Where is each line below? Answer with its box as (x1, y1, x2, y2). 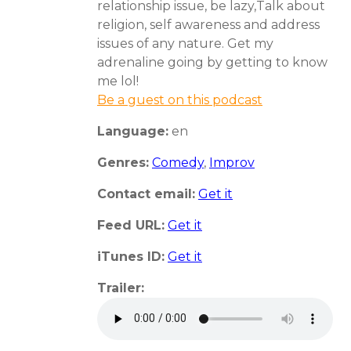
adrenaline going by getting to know (97, 54, 327, 70)
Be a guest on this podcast (97, 92, 262, 107)
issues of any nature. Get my (97, 35, 273, 51)
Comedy (152, 154, 204, 170)
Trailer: (97, 280, 144, 295)
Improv (209, 154, 255, 170)
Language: (97, 123, 168, 139)
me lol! (97, 73, 139, 89)
